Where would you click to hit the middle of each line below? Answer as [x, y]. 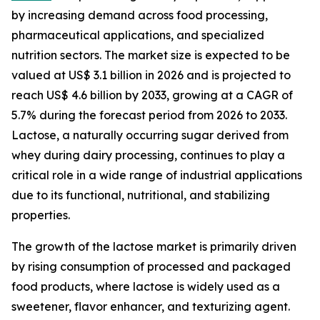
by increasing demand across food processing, [140, 15]
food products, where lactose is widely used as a [146, 287]
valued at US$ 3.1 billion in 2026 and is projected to [151, 75]
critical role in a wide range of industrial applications [157, 175]
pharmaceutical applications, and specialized [138, 35]
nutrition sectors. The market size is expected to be [151, 55]
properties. [41, 215]
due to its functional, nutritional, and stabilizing [141, 195]
